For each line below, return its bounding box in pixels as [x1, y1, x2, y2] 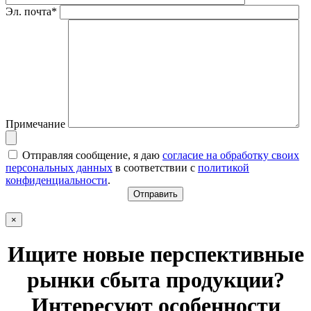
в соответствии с [112, 161, 198, 174]
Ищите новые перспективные [7, 241, 304, 267]
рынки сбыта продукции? [26, 267, 285, 292]
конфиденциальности [6, 174, 108, 186]
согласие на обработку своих [162, 149, 299, 161]
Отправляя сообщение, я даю [19, 149, 162, 161]
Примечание [6, 117, 68, 130]
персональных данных [6, 161, 112, 174]
